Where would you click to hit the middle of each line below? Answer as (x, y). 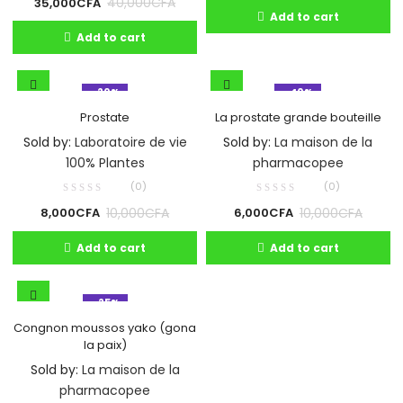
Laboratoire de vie (130, 143)
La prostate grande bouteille (298, 118)
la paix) (105, 345)
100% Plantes (105, 163)
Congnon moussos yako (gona (105, 328)
